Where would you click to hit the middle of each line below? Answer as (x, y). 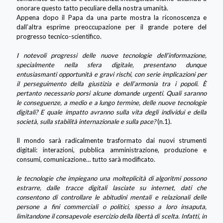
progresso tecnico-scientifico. (59, 36)
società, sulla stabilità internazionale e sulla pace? (86, 121)
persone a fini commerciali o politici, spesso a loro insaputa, (111, 206)
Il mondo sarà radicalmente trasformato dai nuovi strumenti (111, 140)
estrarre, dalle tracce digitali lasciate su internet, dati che (111, 187)
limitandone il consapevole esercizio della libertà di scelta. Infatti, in (111, 216)
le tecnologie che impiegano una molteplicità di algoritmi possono (111, 178)
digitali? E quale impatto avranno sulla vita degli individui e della (111, 112)
